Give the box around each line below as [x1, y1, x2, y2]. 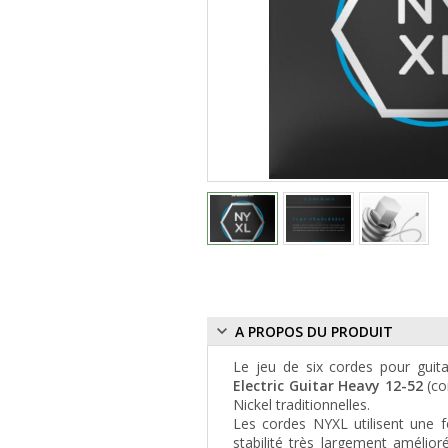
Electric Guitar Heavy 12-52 [233, 376, 423, 396]
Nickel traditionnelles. [233, 395, 370, 415]
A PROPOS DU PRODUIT [231, 321, 393, 341]
